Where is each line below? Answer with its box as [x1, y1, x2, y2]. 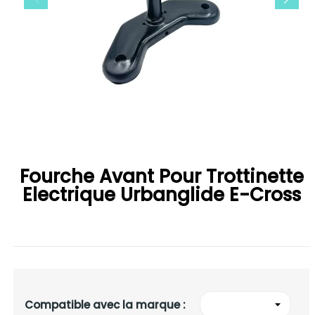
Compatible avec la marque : [25, 297, 186, 312]
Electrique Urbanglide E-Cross [22, 182, 301, 207]
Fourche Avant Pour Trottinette [19, 164, 304, 189]
